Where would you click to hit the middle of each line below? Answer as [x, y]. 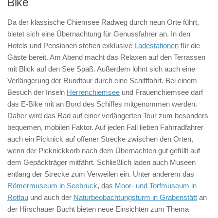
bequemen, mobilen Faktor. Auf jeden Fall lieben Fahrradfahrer [105, 127]
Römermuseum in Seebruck [52, 185]
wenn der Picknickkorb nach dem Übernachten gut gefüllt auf [104, 150]
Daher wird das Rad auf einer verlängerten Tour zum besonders [108, 115]
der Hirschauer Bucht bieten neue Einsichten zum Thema [98, 209]
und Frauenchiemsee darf [161, 92]
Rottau [18, 197]
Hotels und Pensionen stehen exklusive [71, 45]
